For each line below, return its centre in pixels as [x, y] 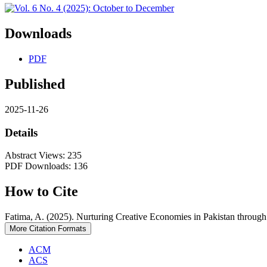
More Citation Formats [48, 229]
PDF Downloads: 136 [46, 166]
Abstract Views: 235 [43, 156]
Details [21, 132]
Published [35, 84]
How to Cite [41, 192]
